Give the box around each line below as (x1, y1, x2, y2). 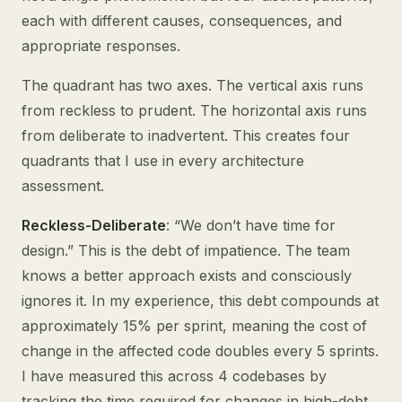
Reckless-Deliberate (22, 216, 166, 234)
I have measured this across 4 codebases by (22, 367, 327, 385)
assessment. (22, 177, 104, 195)
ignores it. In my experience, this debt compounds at (22, 292, 379, 310)
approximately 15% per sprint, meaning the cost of (22, 317, 367, 335)
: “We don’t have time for (166, 216, 336, 234)
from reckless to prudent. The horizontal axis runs (22, 101, 367, 119)
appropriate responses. (22, 37, 180, 55)
